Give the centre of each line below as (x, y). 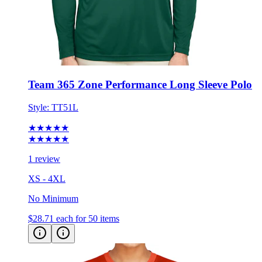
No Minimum (53, 199)
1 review (44, 159)
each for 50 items (88, 219)
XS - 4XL (47, 179)
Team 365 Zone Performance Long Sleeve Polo (140, 85)
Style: (40, 108)
